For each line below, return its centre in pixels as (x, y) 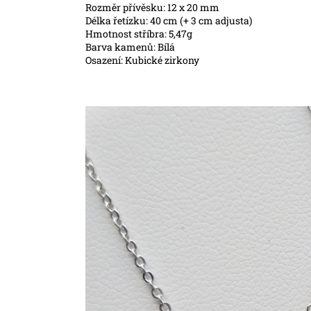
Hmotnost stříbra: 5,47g (139, 33)
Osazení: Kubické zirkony (142, 60)
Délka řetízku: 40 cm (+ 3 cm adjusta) (169, 20)
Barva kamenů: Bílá (130, 47)
